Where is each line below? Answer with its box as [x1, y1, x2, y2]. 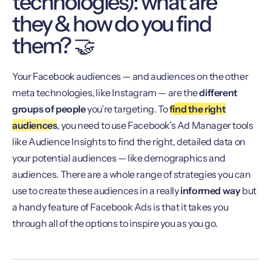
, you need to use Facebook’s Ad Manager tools [57, 119, 253, 131]
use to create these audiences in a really [12, 184, 181, 197]
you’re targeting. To [85, 102, 169, 115]
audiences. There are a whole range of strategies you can [12, 168, 251, 180]
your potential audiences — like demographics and [12, 151, 226, 164]
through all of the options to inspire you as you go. [12, 217, 218, 229]
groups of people [12, 102, 86, 115]
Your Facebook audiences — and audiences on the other [12, 70, 249, 82]
